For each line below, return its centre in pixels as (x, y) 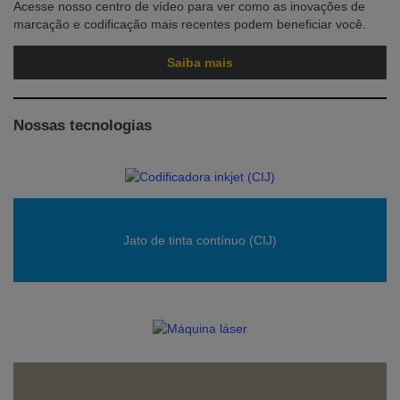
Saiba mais (200, 62)
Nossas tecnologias (83, 125)
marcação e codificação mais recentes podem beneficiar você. (190, 24)
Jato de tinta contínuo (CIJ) (200, 240)
